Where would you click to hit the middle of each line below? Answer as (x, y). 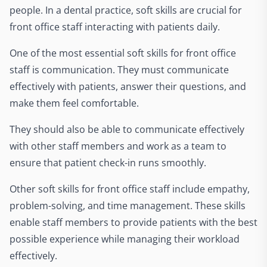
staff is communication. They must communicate (119, 70)
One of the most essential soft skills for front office (123, 53)
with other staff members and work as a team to (118, 146)
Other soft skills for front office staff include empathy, (130, 189)
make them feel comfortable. (75, 103)
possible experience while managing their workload (125, 239)
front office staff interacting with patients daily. (115, 27)
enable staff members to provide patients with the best (133, 222)
